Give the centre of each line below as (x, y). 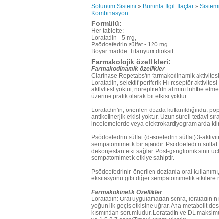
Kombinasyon (110, 13)
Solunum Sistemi (114, 6)
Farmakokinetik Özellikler (127, 192)
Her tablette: (108, 31)
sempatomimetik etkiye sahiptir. (133, 158)
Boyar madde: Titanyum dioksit (132, 51)
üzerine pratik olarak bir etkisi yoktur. (140, 96)
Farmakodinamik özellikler (128, 69)
